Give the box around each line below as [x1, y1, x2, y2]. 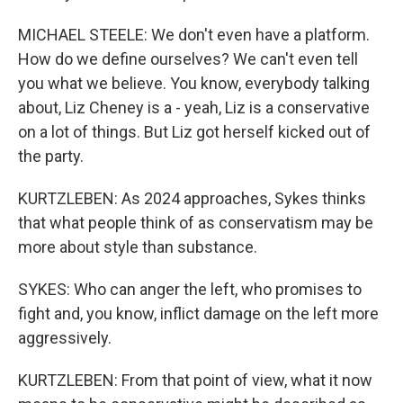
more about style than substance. [18, 237, 257, 256]
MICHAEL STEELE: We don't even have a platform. [18, 25, 370, 44]
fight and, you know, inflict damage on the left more [18, 304, 379, 323]
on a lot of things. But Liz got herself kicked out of [18, 122, 371, 141]
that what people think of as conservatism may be [18, 213, 373, 232]
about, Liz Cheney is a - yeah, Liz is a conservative [18, 98, 370, 117]
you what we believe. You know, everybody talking [18, 74, 370, 93]
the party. [18, 147, 84, 166]
